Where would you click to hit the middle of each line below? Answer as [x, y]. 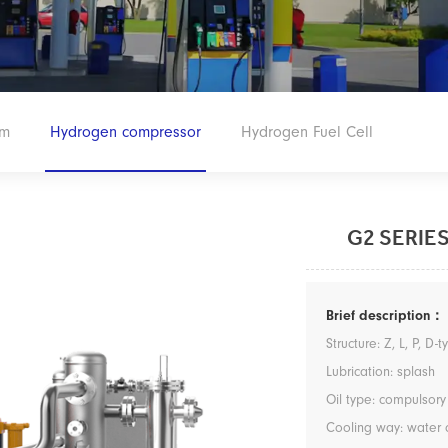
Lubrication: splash [380, 371]
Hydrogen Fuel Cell [307, 132]
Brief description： [385, 315]
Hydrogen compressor [125, 132]
